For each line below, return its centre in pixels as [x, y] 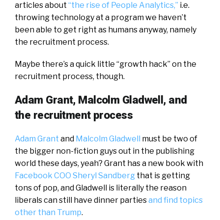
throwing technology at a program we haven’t [101, 17]
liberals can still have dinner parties [82, 200]
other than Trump [48, 212]
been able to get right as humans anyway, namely [106, 29]
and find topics [176, 200]
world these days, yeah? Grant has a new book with [109, 163]
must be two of [169, 138]
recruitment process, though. [70, 76]
